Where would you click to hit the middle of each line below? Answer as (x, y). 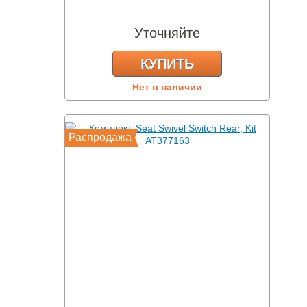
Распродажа (100, 137)
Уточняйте (167, 33)
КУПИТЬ (167, 64)
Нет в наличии (167, 87)
